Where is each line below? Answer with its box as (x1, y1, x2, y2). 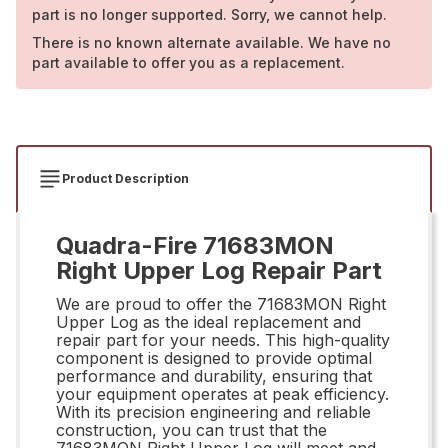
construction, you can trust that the (56, 419, 327, 440)
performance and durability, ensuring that (56, 365, 372, 386)
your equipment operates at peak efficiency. (56, 383, 389, 404)
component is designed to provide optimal (56, 347, 372, 368)
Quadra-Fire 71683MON (56, 230, 334, 260)
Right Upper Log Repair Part (56, 255, 382, 285)
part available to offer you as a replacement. (32, 53, 345, 71)
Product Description (62, 170, 189, 186)
